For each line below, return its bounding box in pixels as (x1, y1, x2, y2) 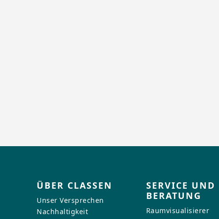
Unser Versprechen (37, 196, 104, 205)
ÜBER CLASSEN (37, 179, 113, 192)
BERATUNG (146, 190, 201, 202)
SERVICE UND (146, 179, 215, 192)
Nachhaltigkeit (37, 207, 88, 217)
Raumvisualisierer (146, 206, 210, 216)
